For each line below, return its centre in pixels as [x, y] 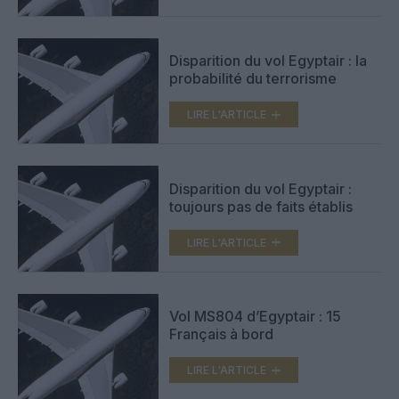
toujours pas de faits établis [261, 206]
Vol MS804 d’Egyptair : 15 [255, 317]
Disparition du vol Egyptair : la [268, 61]
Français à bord [221, 334]
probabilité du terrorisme [253, 79]
